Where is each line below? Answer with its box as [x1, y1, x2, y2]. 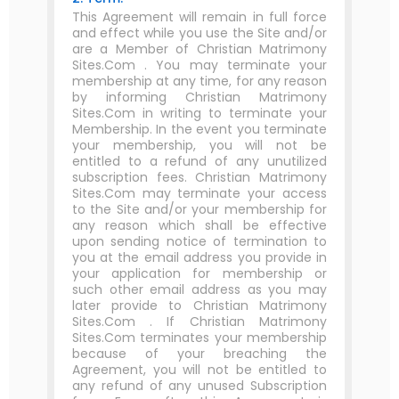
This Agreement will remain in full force [71, 8, 328, 26]
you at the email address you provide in [71, 248, 328, 266]
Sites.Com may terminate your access [71, 184, 328, 202]
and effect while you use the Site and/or [71, 24, 328, 42]
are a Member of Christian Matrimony [71, 40, 328, 58]
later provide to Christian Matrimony [71, 297, 328, 314]
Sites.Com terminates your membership [71, 329, 328, 346]
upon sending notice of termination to [71, 232, 328, 250]
